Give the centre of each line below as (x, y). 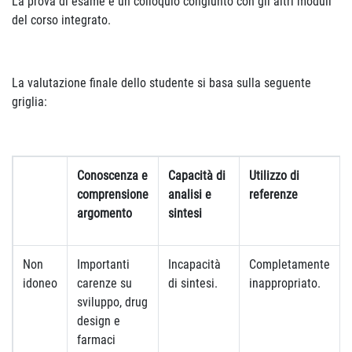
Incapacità (194, 264)
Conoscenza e (112, 176)
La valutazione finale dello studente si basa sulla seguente (161, 83)
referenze (273, 194)
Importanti (103, 264)
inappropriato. (285, 283)
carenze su (104, 283)
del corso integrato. (61, 20)
